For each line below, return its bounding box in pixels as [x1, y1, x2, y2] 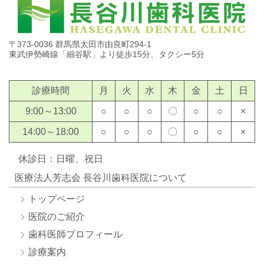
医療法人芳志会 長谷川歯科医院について [15, 173, 187, 183]
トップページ [28, 194, 85, 204]
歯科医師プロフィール [28, 229, 123, 240]
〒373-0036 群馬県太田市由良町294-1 [9, 39, 151, 49]
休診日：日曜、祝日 [9, 154, 103, 164]
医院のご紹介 [28, 212, 85, 222]
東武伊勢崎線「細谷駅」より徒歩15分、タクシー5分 [9, 49, 204, 60]
